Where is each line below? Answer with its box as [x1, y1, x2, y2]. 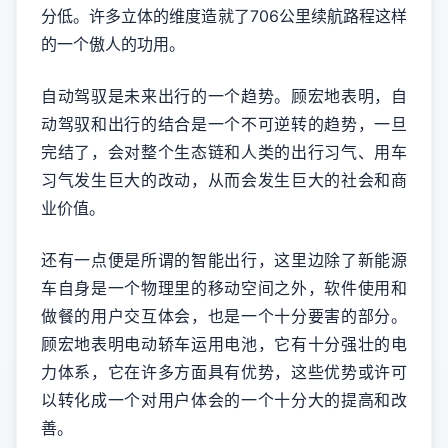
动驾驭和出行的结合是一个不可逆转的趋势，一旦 [41, 114, 407, 134]
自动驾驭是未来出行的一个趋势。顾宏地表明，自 [41, 86, 407, 106]
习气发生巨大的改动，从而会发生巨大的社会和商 [41, 170, 407, 190]
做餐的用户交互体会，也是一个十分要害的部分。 [41, 306, 407, 326]
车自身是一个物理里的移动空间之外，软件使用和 [41, 278, 407, 298]
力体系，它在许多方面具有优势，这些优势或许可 [41, 362, 407, 382]
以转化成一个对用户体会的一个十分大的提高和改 [41, 390, 407, 410]
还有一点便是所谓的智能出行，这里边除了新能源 [41, 250, 407, 270]
